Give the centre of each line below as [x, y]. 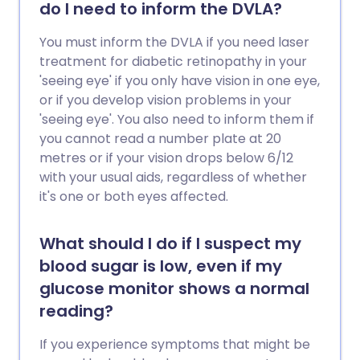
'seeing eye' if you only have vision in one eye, [180, 81]
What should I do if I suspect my [170, 243]
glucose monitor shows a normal [174, 288]
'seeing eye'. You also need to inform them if [177, 119]
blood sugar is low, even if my [161, 266]
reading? [76, 311]
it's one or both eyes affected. [134, 196]
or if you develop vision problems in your [166, 100]
